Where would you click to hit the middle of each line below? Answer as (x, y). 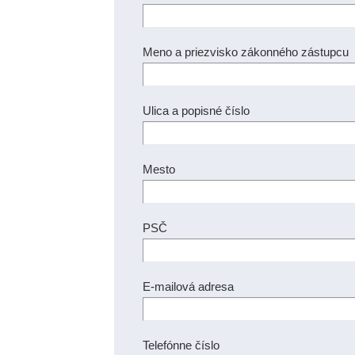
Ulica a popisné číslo (196, 111)
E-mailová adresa (188, 286)
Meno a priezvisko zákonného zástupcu (246, 52)
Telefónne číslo (181, 345)
